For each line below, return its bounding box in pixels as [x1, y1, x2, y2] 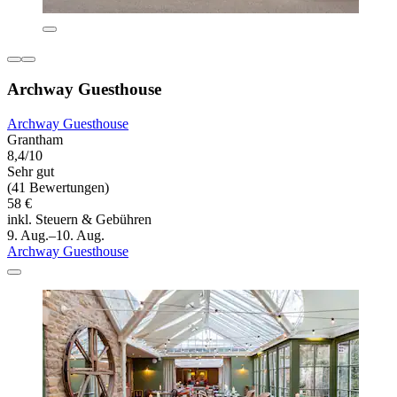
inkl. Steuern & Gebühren [7, 211, 152, 227]
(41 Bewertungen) [7, 179, 109, 195]
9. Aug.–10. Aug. [7, 227, 105, 243]
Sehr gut [7, 163, 54, 179]
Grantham [7, 131, 63, 147]
